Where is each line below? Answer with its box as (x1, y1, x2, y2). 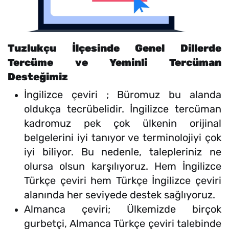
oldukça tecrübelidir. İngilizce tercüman (24, 103, 221, 116)
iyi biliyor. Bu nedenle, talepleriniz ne (24, 146, 221, 158)
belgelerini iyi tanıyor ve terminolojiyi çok (24, 131, 221, 144)
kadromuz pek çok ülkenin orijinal (24, 117, 221, 130)
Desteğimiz (8, 71, 68, 83)
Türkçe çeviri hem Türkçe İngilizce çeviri (24, 174, 221, 187)
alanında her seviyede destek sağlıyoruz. (24, 189, 218, 201)
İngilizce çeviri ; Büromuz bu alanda (24, 88, 221, 101)
